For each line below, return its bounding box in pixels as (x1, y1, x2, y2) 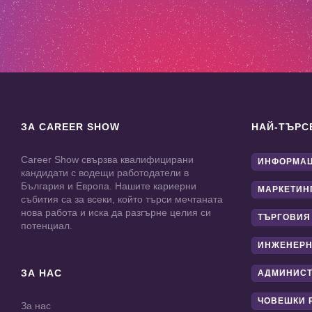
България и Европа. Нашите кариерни (21, 180, 196, 192)
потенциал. (21, 220, 72, 232)
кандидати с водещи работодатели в (21, 167, 189, 179)
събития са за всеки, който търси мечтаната (21, 194, 223, 205)
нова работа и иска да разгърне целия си (21, 207, 211, 219)
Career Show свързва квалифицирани (21, 154, 194, 166)
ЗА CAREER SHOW (21, 121, 120, 133)
